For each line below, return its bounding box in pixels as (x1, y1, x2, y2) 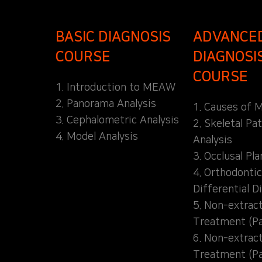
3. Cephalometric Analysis (56, 114, 179, 126)
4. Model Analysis (56, 130, 138, 143)
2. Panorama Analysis (56, 98, 156, 110)
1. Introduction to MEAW (56, 81, 175, 94)
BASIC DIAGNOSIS (56, 29, 171, 44)
